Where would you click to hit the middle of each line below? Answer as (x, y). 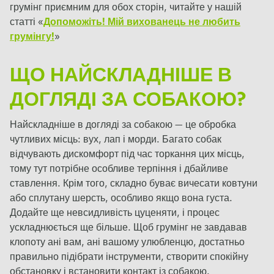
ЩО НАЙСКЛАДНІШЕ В (121, 77)
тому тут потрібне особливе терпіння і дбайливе (119, 170)
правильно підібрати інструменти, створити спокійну (129, 258)
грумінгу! (32, 38)
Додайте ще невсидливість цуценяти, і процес (115, 214)
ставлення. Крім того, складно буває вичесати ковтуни (134, 184)
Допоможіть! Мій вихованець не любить (142, 23)
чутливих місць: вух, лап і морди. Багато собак (116, 140)
